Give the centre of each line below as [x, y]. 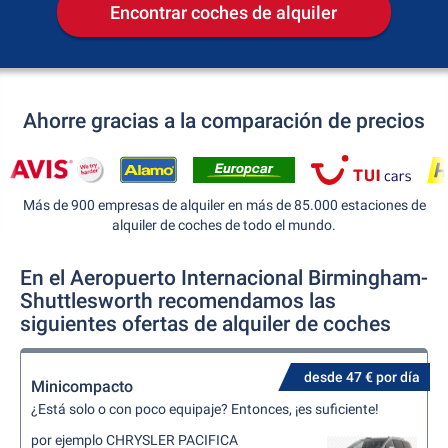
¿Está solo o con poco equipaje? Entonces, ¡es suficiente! [205, 409]
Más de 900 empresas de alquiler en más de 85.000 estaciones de [224, 205]
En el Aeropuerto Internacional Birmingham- [224, 278]
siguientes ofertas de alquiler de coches [205, 324]
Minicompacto [82, 386]
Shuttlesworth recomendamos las [178, 301]
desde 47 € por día [362, 377]
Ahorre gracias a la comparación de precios [224, 121]
